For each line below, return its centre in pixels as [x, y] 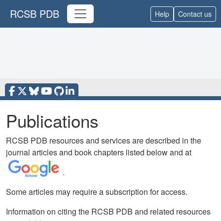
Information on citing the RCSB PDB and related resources [108, 211]
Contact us [195, 14]
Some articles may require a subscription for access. [97, 192]
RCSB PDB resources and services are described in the [104, 140]
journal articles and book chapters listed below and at [99, 152]
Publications [52, 120]
